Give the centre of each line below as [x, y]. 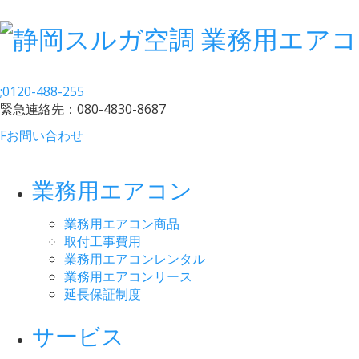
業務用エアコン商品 [122, 223]
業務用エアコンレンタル [135, 258]
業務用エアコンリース [128, 276]
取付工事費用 [103, 241]
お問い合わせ [45, 135]
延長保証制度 [103, 294]
